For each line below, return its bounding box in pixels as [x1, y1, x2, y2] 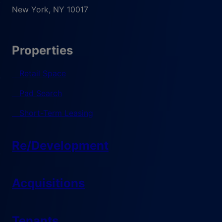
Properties [12, 43, 73, 58]
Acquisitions [12, 175, 85, 190]
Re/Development [12, 138, 109, 153]
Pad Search [19, 88, 62, 99]
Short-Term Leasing [19, 108, 93, 118]
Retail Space [19, 68, 66, 79]
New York [12, 4, 49, 15]
